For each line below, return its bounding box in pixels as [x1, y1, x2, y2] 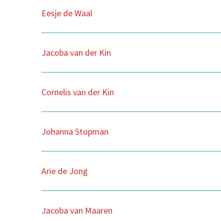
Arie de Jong [41, 165, 88, 177]
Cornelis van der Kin [41, 86, 114, 98]
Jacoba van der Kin [41, 46, 111, 58]
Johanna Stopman [41, 125, 109, 137]
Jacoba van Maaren [41, 204, 112, 216]
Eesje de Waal [41, 7, 92, 19]
